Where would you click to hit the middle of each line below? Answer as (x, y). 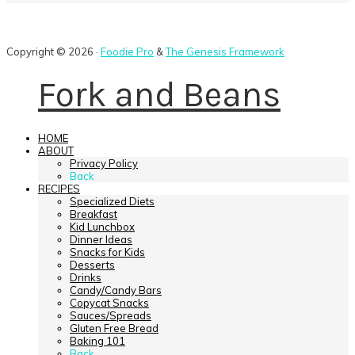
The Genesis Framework (225, 51)
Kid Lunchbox (102, 226)
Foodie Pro (127, 51)
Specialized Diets (112, 201)
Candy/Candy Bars (116, 290)
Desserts (92, 264)
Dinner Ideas (101, 239)
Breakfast (94, 214)
